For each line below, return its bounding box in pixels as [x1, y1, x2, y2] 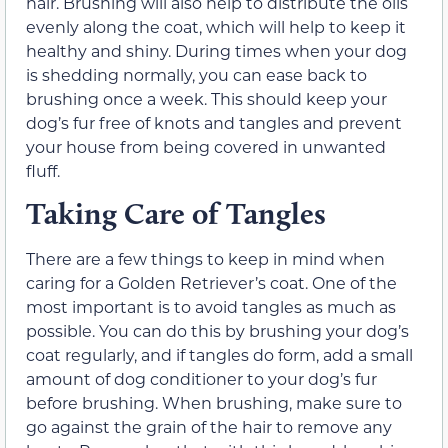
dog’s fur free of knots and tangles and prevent [26, 111, 402, 133]
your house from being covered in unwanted [26, 135, 386, 157]
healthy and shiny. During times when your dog [26, 39, 407, 61]
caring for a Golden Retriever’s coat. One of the [26, 271, 397, 293]
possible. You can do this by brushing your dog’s [26, 319, 409, 341]
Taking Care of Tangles [26, 194, 326, 232]
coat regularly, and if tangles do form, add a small [26, 343, 413, 365]
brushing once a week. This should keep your [26, 87, 387, 109]
